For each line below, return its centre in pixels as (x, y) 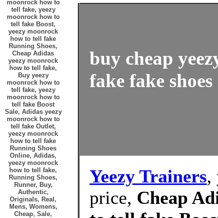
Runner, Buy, (33, 185)
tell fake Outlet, (33, 126)
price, (113, 198)
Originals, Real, (33, 199)
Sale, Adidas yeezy (33, 112)
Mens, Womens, (33, 207)
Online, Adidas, (33, 155)
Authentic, (33, 192)
